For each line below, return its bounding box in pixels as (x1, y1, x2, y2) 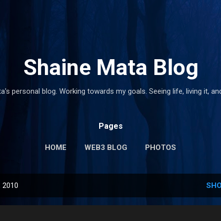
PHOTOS (145, 143, 176, 152)
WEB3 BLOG (84, 143, 127, 152)
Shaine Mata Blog (23, 54, 198, 80)
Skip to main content (77, 8, 144, 17)
